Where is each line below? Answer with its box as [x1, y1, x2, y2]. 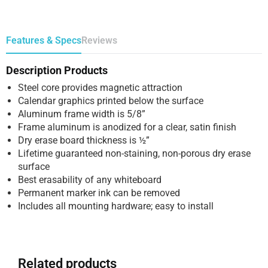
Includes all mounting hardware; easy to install [18, 200, 214, 212]
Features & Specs [6, 34, 81, 46]
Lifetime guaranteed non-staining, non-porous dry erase [18, 147, 251, 159]
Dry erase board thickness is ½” [18, 134, 150, 146]
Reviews [81, 34, 117, 46]
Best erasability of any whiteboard [18, 173, 162, 185]
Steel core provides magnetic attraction [18, 81, 182, 93]
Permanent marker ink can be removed [18, 187, 180, 199]
